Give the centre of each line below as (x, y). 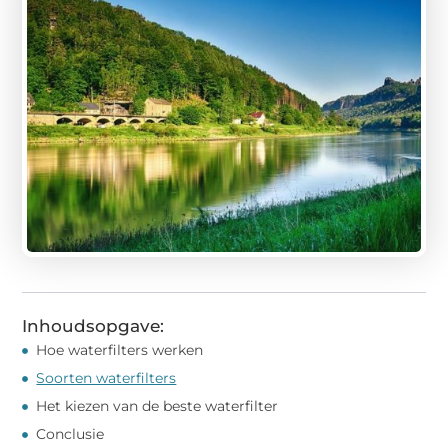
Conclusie (70, 434)
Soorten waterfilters (106, 378)
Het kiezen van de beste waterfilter (157, 406)
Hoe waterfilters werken (120, 350)
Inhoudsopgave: (93, 326)
